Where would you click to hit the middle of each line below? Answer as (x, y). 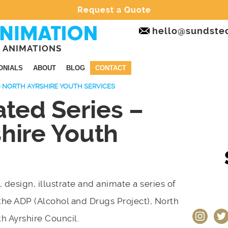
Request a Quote (114, 10)
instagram (207, 211)
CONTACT (111, 68)
